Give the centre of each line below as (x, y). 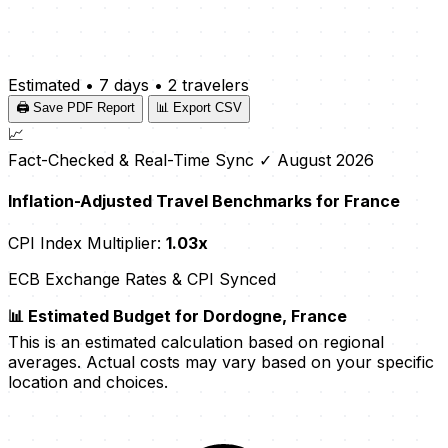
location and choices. (88, 381)
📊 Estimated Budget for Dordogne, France (177, 315)
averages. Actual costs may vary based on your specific (221, 361)
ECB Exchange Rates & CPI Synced (142, 278)
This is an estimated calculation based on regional (196, 341)
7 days (124, 85)
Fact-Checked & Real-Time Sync (131, 160)
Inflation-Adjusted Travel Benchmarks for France (204, 201)
